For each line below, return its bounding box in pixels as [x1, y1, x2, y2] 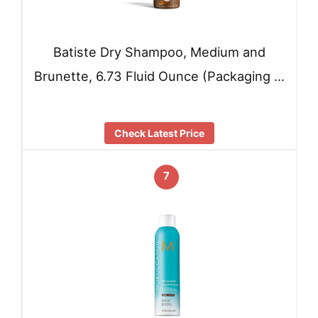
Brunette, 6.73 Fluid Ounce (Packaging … [34, 68, 285, 84]
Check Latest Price [114, 126, 204, 139]
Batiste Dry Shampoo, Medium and [53, 44, 265, 60]
